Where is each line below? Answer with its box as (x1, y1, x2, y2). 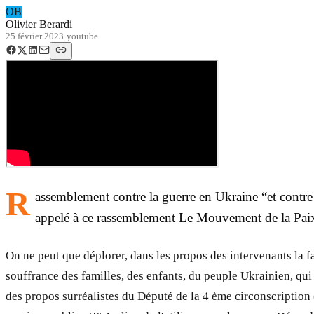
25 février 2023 (6, 30, 64, 41)
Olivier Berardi (6, 18, 72, 30)
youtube (67, 30, 98, 41)
